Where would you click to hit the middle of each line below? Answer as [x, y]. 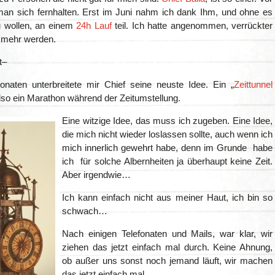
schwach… [85, 211]
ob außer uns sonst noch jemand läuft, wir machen [167, 261]
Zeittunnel [253, 85]
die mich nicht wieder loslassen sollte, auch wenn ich [167, 134]
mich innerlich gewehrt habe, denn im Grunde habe [167, 148]
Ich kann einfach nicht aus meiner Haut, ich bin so [167, 198]
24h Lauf [94, 26]
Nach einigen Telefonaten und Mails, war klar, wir [167, 234]
